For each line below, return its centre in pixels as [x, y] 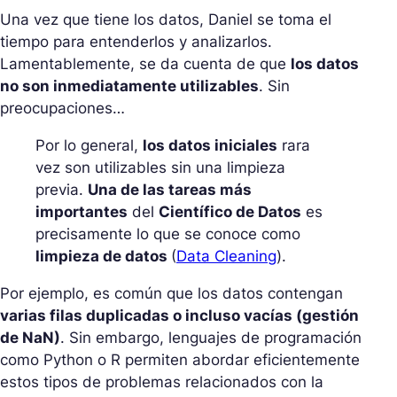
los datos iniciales [210, 146]
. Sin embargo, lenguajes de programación [211, 338]
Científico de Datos [230, 212]
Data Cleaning [226, 257]
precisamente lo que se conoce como [168, 234]
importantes [82, 212]
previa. [62, 190]
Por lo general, [89, 146]
